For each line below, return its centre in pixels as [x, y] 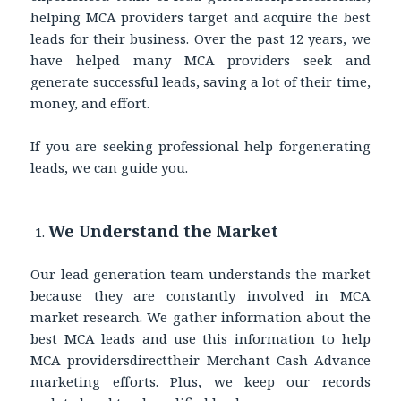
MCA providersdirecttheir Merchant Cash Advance [200, 360]
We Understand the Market [164, 231]
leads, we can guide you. [110, 168]
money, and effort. [90, 103]
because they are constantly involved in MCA [200, 296]
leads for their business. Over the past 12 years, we [200, 39]
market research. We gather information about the [200, 317]
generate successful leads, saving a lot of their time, [200, 82]
